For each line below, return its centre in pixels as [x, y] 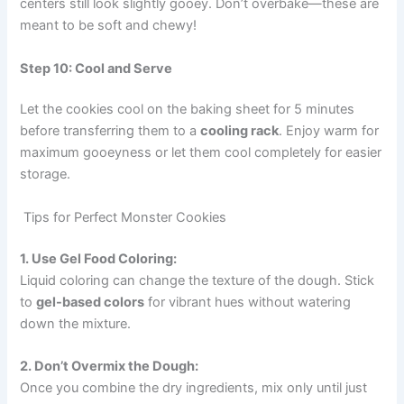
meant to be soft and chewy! [109, 26]
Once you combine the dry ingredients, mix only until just [194, 388]
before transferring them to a [110, 131]
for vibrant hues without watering [248, 302]
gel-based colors [91, 302]
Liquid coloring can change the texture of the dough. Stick [197, 280]
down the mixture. [76, 323]
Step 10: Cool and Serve [96, 68]
